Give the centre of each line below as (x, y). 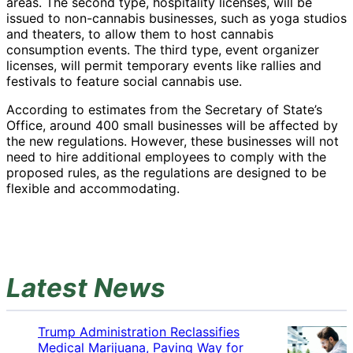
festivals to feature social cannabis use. (124, 82)
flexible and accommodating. (93, 189)
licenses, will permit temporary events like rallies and (164, 66)
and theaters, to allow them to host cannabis (140, 34)
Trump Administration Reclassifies (139, 332)
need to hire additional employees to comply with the (166, 157)
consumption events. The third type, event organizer (163, 50)
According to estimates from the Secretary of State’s (164, 110)
